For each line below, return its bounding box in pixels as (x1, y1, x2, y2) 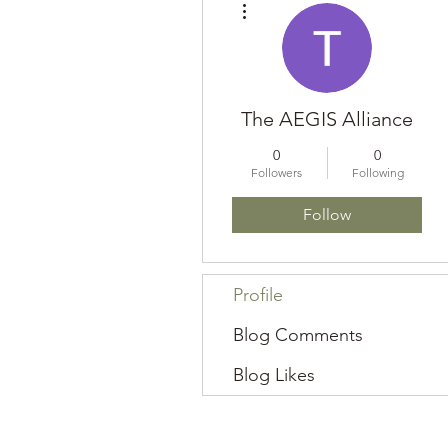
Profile (233, 283, 283, 306)
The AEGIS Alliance (241, 106, 413, 131)
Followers (251, 164, 302, 180)
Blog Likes (233, 363, 315, 386)
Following (351, 164, 404, 180)
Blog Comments (233, 323, 363, 346)
